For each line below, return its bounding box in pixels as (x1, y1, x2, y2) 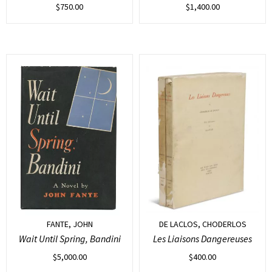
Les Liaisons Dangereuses (153, 232, 252, 245)
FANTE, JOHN (46, 218, 93, 229)
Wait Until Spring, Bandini (18, 232, 121, 245)
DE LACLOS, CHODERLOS (158, 218, 246, 229)
